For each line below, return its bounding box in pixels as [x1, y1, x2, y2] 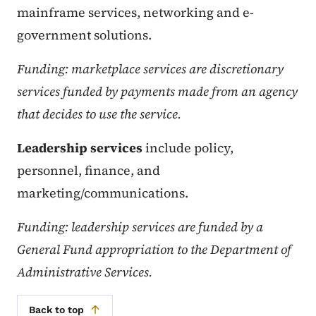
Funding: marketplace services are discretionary [17, 59, 284, 78]
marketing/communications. [17, 183, 188, 202]
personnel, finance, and [17, 161, 160, 179]
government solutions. [17, 25, 152, 44]
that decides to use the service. [17, 104, 181, 123]
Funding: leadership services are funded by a [17, 217, 263, 236]
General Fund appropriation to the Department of [17, 240, 291, 258]
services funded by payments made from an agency [17, 82, 298, 100]
